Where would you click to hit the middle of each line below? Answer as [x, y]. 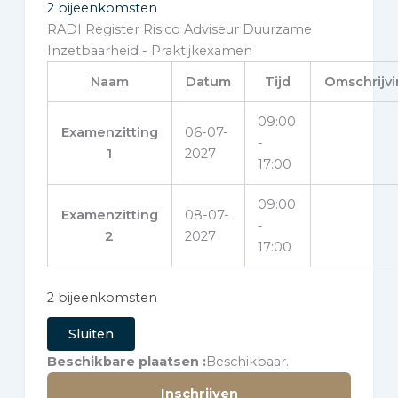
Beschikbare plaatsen [123, 361]
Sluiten [91, 334]
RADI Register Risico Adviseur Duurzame [179, 29]
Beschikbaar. [247, 361]
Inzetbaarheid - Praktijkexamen [149, 50]
